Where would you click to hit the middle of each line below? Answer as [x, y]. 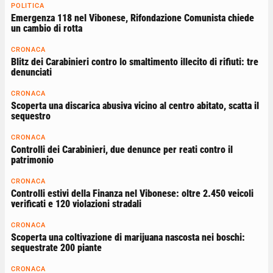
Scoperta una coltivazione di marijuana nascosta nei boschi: [128, 237]
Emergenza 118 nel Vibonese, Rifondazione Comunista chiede [133, 18]
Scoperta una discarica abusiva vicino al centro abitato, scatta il [135, 105]
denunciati [31, 72]
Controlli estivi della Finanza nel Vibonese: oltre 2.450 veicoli [132, 193]
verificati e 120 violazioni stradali [76, 204]
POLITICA [28, 5]
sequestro [31, 116]
